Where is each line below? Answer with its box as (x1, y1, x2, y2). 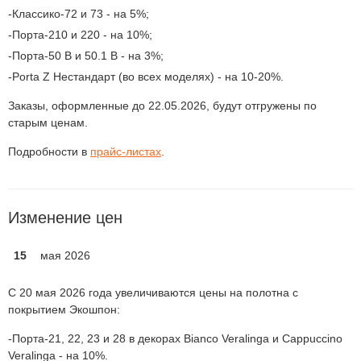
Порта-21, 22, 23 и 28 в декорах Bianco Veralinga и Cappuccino (12, 332, 342, 345)
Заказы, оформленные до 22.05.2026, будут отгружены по (8, 99, 317, 112)
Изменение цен (8, 209, 122, 226)
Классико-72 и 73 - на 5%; (12, 7, 149, 20)
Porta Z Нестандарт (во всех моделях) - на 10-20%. (12, 70, 284, 83)
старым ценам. (8, 116, 88, 129)
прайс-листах (90, 145, 161, 158)
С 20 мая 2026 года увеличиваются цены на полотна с (8, 286, 298, 299)
